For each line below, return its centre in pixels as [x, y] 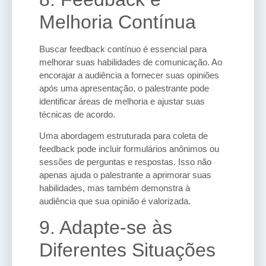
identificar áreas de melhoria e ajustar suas [122, 101]
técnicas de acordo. [77, 114]
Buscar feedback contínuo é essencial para [123, 49]
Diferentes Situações [127, 250]
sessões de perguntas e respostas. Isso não [125, 162]
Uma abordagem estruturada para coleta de [123, 136]
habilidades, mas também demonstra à [115, 188]
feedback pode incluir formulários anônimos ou [129, 149]
